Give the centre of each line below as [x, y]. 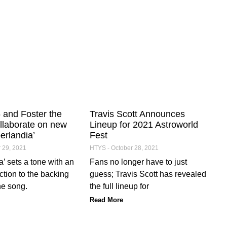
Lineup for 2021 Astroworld [144, 124]
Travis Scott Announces [138, 114]
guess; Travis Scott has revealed [148, 174]
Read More [107, 200]
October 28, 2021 [134, 148]
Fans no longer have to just [139, 162]
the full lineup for [120, 186]
